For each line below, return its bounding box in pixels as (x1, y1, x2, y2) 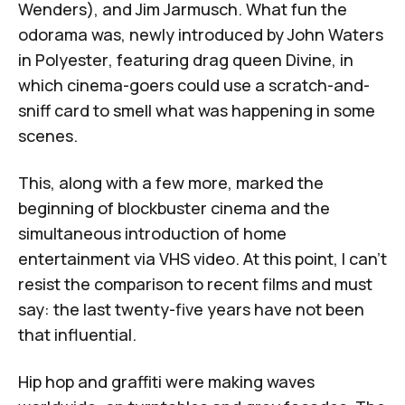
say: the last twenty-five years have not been (18, 297, 364, 320)
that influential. (18, 323, 137, 345)
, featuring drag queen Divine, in (108, 48, 353, 71)
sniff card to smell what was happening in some (18, 99, 375, 121)
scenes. (18, 124, 78, 146)
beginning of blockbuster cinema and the (18, 196, 330, 219)
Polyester (35, 48, 108, 71)
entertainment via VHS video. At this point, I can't (18, 247, 387, 269)
